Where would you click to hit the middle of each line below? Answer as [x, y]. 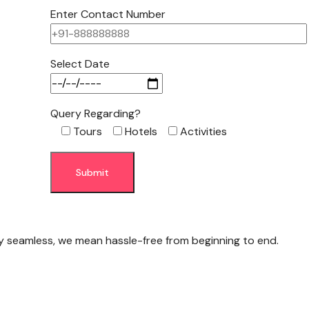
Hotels [141, 131]
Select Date [80, 64]
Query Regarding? [96, 113]
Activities [203, 131]
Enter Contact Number [108, 14]
